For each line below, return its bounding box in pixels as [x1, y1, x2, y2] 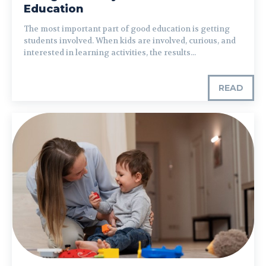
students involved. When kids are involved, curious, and [24, 35, 236, 46]
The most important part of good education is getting [24, 23, 230, 34]
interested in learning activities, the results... [24, 47, 196, 58]
